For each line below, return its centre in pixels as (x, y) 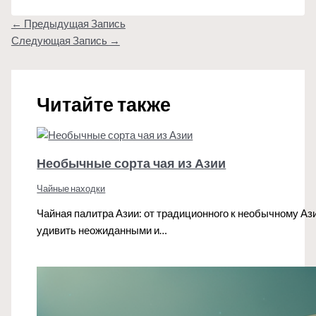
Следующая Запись (60, 40)
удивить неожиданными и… (102, 230)
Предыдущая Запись (73, 23)
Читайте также (104, 104)
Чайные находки (71, 189)
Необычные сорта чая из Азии (132, 163)
